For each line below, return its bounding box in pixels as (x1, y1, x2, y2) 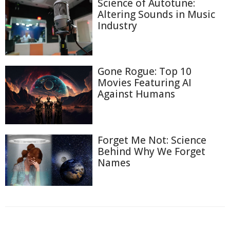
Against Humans (98, 87, 175, 101)
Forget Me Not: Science (98, 133, 206, 147)
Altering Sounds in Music (98, 7, 215, 21)
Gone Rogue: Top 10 (98, 65, 191, 79)
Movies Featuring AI (98, 76, 191, 90)
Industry (98, 18, 137, 32)
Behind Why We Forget (98, 144, 205, 158)
